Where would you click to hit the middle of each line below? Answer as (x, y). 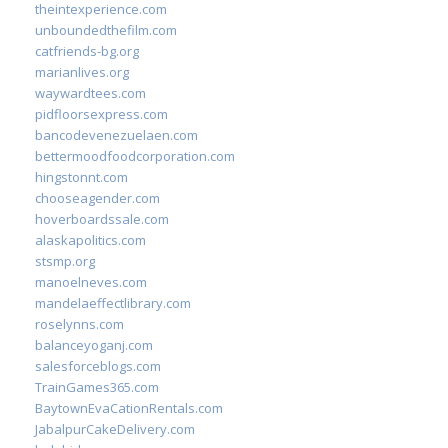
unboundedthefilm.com (106, 30)
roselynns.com (79, 324)
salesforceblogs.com (98, 366)
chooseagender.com (97, 198)
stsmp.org (65, 261)
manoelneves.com (91, 282)
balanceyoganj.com (94, 345)
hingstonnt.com (81, 177)
